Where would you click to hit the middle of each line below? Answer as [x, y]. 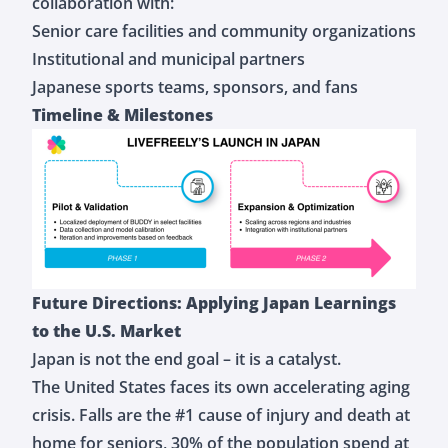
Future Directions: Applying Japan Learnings [214, 302]
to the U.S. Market [106, 330]
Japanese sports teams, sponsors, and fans [195, 86]
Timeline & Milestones [122, 114]
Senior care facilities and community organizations [224, 30]
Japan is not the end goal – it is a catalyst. [186, 358]
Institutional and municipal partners [168, 58]
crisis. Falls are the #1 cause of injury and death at [221, 414]
